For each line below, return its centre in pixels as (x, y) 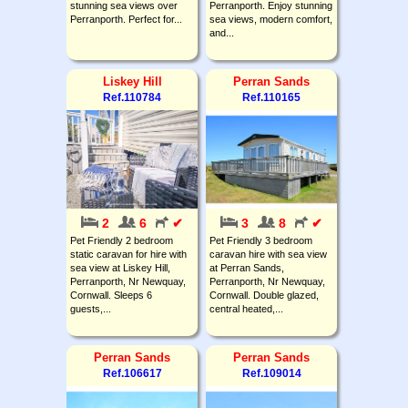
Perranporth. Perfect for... (126, 19)
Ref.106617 (132, 373)
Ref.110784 (132, 97)
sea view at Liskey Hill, (120, 267)
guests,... (91, 308)
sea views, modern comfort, (271, 19)
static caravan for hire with (128, 254)
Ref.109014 (271, 373)
